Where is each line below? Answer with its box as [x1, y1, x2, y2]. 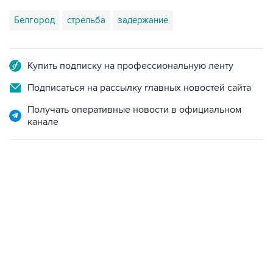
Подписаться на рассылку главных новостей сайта [27, 82, 251, 94]
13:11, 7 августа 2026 [9, 200, 80, 210]
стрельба [67, 15, 105, 26]
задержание [118, 15, 168, 26]
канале [27, 116, 58, 128]
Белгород [14, 15, 55, 26]
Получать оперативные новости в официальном [27, 104, 241, 116]
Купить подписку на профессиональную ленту [27, 60, 233, 72]
